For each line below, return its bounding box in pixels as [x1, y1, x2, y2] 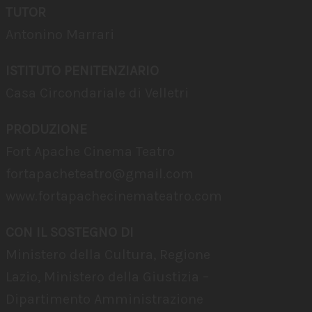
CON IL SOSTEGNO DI [6, 224, 134, 240]
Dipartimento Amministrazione [6, 291, 203, 307]
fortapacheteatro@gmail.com [6, 166, 194, 182]
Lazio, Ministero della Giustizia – [6, 269, 209, 285]
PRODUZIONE [6, 121, 87, 137]
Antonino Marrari [6, 26, 114, 42]
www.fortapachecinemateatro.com [6, 188, 222, 204]
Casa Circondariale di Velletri [6, 85, 189, 101]
